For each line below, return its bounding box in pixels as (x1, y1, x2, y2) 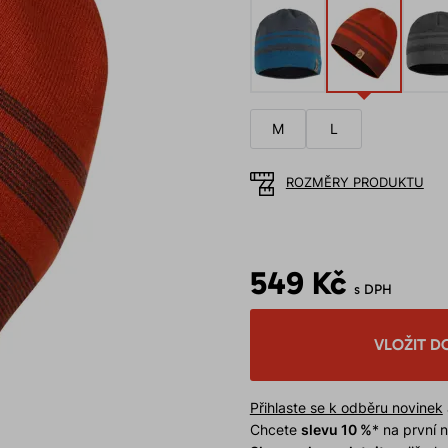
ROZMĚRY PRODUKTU (285, 175, 424, 190)
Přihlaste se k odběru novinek (249, 399, 443, 416)
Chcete (249, 421, 301, 438)
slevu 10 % (300, 421, 372, 438)
